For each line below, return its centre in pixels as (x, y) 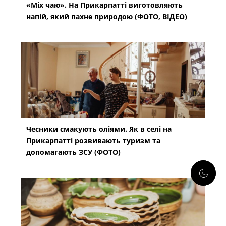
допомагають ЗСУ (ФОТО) (74, 152)
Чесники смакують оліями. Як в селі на (99, 129)
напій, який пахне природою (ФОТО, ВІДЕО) (107, 16)
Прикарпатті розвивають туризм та (94, 140)
